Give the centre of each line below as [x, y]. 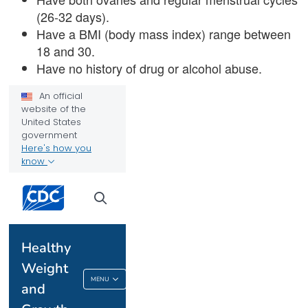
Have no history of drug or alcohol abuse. [150, 68]
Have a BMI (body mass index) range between [164, 33]
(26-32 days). [73, 16]
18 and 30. [66, 51]
